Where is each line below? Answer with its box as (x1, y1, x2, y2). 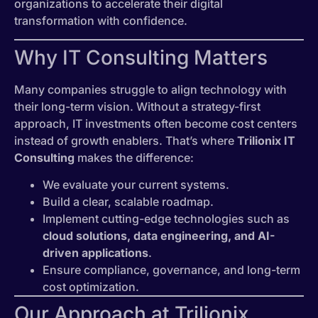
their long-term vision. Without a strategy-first (14, 99, 261, 114)
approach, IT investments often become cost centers (14, 116, 297, 131)
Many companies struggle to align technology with (14, 82, 287, 97)
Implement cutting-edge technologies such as (43, 212, 290, 226)
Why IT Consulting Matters (14, 45, 268, 70)
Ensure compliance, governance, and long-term (43, 263, 300, 278)
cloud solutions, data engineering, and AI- (43, 229, 275, 243)
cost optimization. (43, 280, 139, 295)
